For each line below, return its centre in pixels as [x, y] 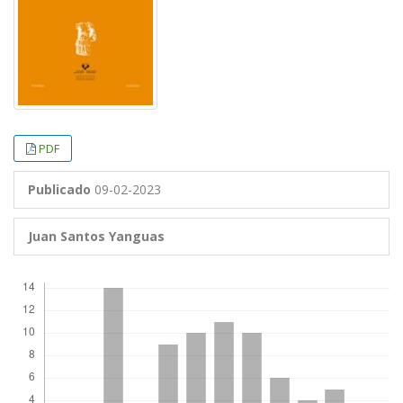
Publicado [59, 189]
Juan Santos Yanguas [96, 236]
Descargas [46, 274]
